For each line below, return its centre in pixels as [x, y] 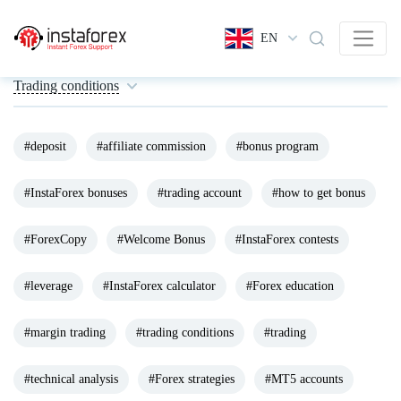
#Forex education [290, 286]
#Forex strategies [192, 379]
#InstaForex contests [287, 239]
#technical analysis [71, 379]
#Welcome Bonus [161, 239]
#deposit [45, 146]
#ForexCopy [55, 239]
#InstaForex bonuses [76, 192]
